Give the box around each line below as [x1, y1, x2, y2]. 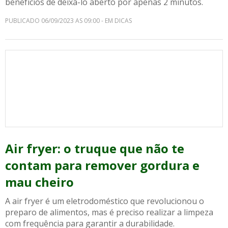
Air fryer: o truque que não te [5, 140, 184, 157]
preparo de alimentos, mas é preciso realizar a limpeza [5, 207, 213, 218]
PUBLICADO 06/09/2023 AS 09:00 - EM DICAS [5, 16, 132, 25]
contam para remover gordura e [5, 157, 199, 174]
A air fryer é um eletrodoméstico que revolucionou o [5, 195, 204, 207]
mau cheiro [5, 174, 74, 190]
